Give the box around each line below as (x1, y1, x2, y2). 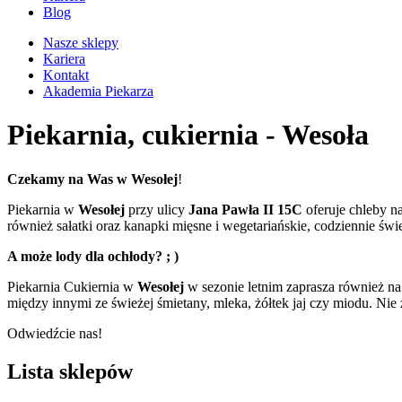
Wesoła (282, 118, 369, 152)
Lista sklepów (7, 359, 133, 383)
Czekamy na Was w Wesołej (7, 170, 178, 187)
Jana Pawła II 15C (188, 201, 302, 217)
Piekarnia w (7, 201, 78, 217)
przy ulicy (125, 201, 188, 217)
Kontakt (43, 67, 89, 83)
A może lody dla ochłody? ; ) (7, 248, 179, 264)
